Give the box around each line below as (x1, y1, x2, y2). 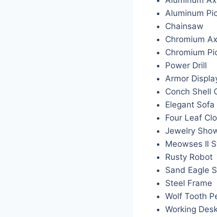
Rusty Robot (165, 152, 213, 162)
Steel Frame (165, 178, 212, 188)
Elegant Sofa (165, 99, 215, 109)
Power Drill (165, 60, 207, 70)
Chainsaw (165, 21, 203, 31)
